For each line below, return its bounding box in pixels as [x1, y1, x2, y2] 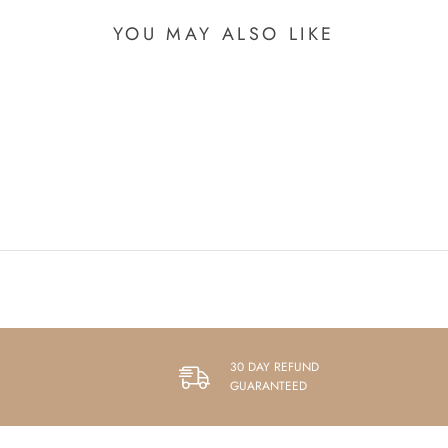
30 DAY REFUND [229, 358, 319, 377]
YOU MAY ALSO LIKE [112, 21, 336, 48]
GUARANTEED [229, 377, 307, 396]
